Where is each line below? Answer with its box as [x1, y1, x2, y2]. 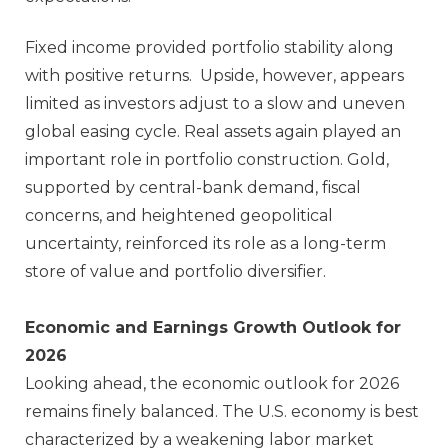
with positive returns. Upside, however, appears [25, 65, 404, 85]
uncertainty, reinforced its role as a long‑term [25, 233, 386, 253]
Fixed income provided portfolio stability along [25, 37, 394, 57]
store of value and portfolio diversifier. [25, 261, 326, 281]
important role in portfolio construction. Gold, [25, 149, 389, 169]
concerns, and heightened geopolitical [25, 205, 333, 225]
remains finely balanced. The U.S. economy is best [25, 401, 419, 421]
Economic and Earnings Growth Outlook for [25, 317, 401, 337]
